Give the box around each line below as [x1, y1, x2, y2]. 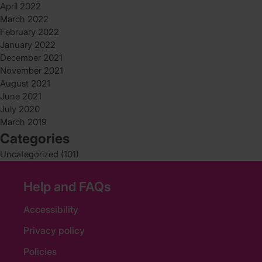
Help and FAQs [23, 179, 111, 195]
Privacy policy [23, 225, 85, 237]
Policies [23, 246, 57, 258]
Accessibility [23, 204, 78, 216]
